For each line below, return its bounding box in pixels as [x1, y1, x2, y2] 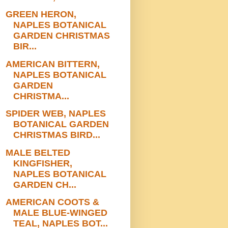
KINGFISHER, [13, 158, 72, 168]
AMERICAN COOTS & [5, 197, 99, 208]
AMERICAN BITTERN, [5, 59, 100, 69]
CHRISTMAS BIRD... [13, 130, 100, 140]
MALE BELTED [5, 147, 70, 158]
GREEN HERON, [5, 9, 76, 20]
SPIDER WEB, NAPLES [5, 108, 106, 119]
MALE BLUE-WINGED [13, 208, 107, 218]
